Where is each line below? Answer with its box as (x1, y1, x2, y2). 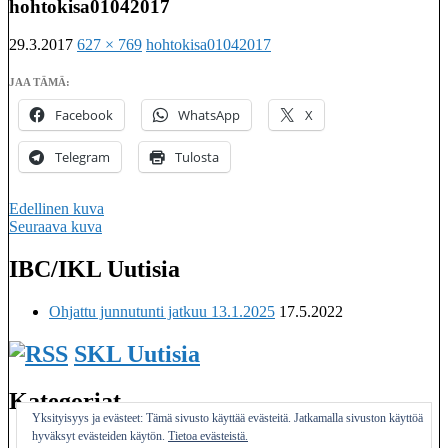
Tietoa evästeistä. (168, 429, 248, 443)
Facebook (55, 106, 113, 125)
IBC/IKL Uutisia (9, 256, 180, 283)
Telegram (55, 148, 110, 167)
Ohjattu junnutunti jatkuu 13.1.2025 (49, 303, 275, 321)
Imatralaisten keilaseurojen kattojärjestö (9, 276, 430, 303)
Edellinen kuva (9, 200, 104, 218)
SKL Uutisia (74, 341, 200, 368)
